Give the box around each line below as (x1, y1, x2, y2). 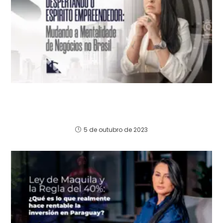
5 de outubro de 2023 (84, 125, 148, 134)
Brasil (100, 111, 123, 122)
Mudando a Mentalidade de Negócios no (29, 100, 194, 111)
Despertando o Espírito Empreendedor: (31, 89, 192, 101)
